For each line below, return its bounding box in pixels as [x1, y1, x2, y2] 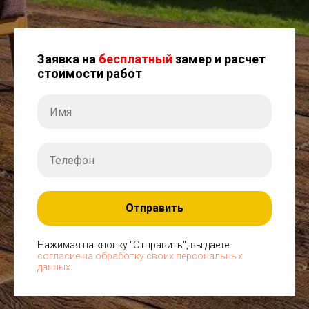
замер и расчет [172, 52, 266, 66]
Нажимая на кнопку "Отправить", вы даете [37, 239, 229, 250]
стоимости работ [37, 66, 142, 81]
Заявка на [37, 52, 99, 66]
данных [37, 261, 70, 272]
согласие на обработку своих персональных [37, 250, 243, 261]
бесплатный [99, 52, 172, 66]
